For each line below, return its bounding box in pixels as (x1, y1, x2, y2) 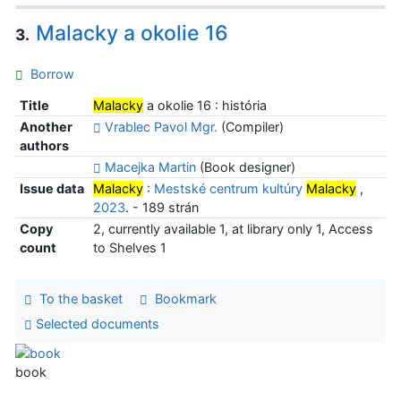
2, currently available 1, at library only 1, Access (92, 221, 373, 237)
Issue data (19, 181, 84, 197)
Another (19, 119, 73, 135)
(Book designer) (195, 159, 295, 175)
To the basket (31, 291, 123, 307)
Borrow (23, 66, 74, 82)
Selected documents (31, 315, 159, 331)
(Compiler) (217, 119, 284, 135)
